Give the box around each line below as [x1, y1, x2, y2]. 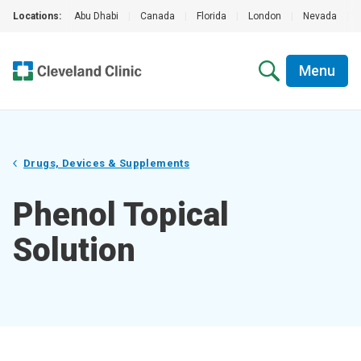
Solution [13, 231, 135, 269]
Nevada [303, 10, 337, 22]
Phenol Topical [13, 196, 229, 234]
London [248, 10, 281, 22]
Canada [140, 10, 175, 22]
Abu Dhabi [74, 10, 118, 22]
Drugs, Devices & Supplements [23, 157, 190, 169]
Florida [197, 10, 226, 22]
